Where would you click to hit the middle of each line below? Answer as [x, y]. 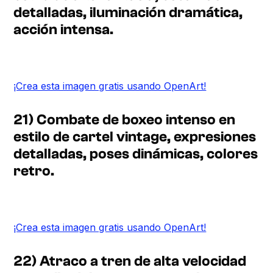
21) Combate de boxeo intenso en [125, 119]
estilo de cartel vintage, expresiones [135, 136]
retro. [34, 171]
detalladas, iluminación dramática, [128, 12]
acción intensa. [64, 29]
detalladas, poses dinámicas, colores [136, 154]
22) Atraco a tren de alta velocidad [130, 261]
